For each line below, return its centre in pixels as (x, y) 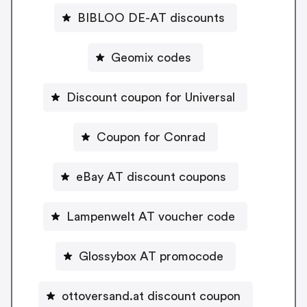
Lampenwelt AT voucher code (151, 216)
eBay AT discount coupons (151, 176)
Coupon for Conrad (151, 137)
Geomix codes (151, 57)
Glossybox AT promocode (151, 256)
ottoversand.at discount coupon (151, 296)
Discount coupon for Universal (151, 97)
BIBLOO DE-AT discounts (151, 17)
